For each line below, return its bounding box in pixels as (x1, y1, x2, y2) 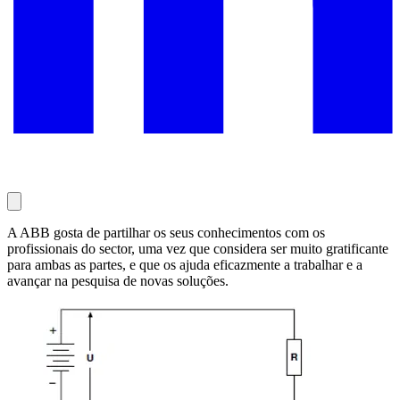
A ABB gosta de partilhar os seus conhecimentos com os (7, 225, 325, 241)
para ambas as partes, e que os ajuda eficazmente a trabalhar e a (7, 257, 362, 273)
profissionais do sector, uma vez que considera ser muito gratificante (7, 241, 388, 257)
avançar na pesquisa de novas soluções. (7, 273, 229, 289)
